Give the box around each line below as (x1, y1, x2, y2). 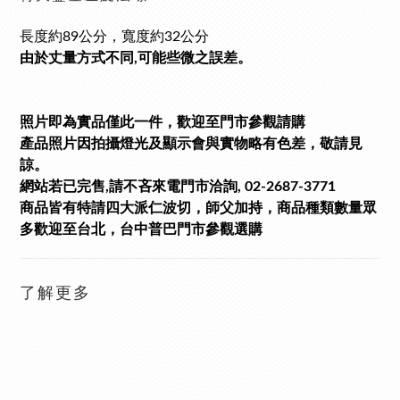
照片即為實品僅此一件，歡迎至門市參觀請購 (20, 115, 305, 129)
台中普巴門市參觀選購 (120, 222, 262, 237)
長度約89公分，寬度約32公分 (20, 29, 209, 44)
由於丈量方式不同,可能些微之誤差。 (20, 51, 252, 65)
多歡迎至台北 (20, 222, 105, 237)
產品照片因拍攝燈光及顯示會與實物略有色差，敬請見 (20, 137, 362, 151)
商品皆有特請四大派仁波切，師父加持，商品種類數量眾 (20, 201, 377, 215)
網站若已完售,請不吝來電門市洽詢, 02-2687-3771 (20, 179, 336, 194)
